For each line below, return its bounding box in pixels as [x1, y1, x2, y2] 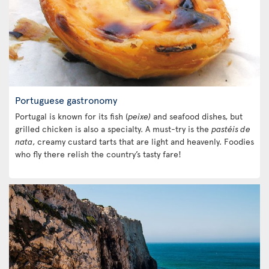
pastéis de [211, 123, 250, 134]
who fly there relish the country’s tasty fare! [15, 148, 181, 160]
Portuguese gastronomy [15, 93, 117, 106]
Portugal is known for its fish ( [15, 110, 128, 122]
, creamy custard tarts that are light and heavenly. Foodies [32, 136, 254, 147]
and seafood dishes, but [151, 110, 243, 122]
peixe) [128, 110, 151, 122]
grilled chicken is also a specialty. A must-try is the [15, 123, 211, 134]
